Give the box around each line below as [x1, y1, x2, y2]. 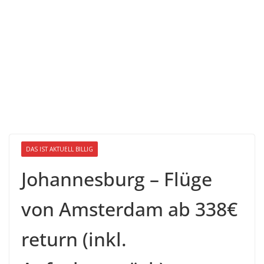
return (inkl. [21, 226, 127, 252]
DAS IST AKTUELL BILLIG [26, 145, 93, 153]
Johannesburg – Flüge [21, 166, 212, 192]
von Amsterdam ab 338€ [21, 196, 237, 222]
